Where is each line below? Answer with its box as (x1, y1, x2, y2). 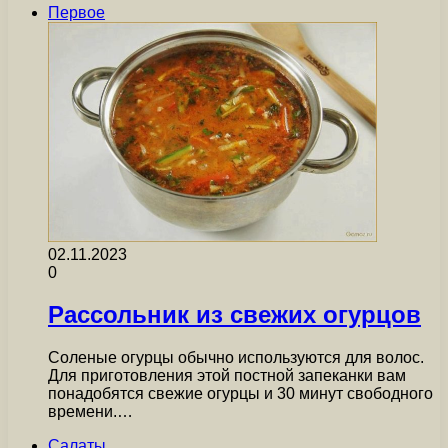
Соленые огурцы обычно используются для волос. (48, 349, 424, 367)
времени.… (48, 403, 133, 421)
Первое (48, 3, 105, 21)
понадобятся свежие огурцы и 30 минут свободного (48, 385, 433, 403)
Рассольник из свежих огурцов (48, 301, 421, 329)
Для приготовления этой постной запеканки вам (48, 367, 406, 385)
